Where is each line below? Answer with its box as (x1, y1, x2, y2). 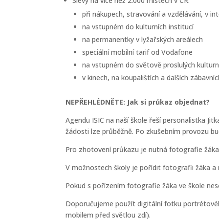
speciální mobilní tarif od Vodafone (82, 47, 193, 57)
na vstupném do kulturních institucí (82, 22, 194, 31)
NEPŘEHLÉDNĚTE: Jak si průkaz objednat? (66, 97, 210, 107)
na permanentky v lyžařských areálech (82, 35, 203, 44)
